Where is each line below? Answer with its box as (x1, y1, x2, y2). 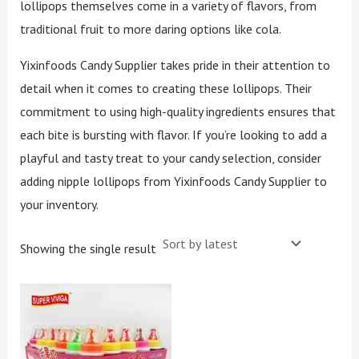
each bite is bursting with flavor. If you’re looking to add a (19, 126, 327, 143)
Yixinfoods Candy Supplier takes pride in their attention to (19, 56, 330, 73)
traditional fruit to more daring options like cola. (19, 20, 281, 37)
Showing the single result (19, 240, 156, 256)
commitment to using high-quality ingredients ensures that (19, 103, 336, 119)
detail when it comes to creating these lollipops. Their (19, 79, 312, 96)
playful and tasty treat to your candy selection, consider (19, 149, 321, 166)
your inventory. (19, 196, 99, 212)
